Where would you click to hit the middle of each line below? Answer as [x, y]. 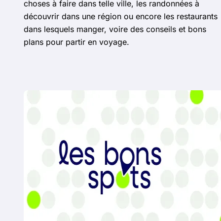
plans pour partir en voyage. [76, 42]
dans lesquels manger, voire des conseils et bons [115, 29]
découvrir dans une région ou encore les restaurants [121, 16]
